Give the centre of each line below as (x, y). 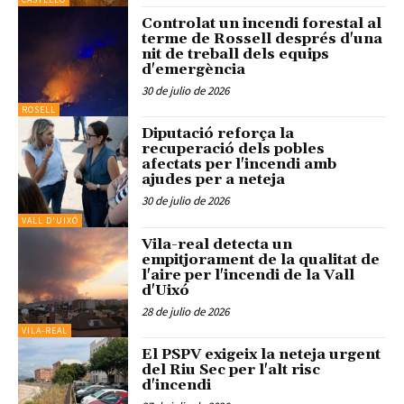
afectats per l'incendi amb (239, 165)
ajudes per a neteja (214, 180)
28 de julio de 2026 (186, 311)
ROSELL (39, 110)
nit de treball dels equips (236, 54)
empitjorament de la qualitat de (261, 259)
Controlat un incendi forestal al (262, 23)
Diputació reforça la (218, 134)
